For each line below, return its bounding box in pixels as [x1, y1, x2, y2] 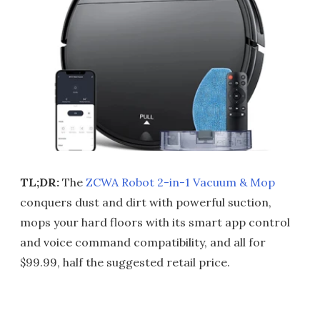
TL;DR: [20, 175, 59, 189]
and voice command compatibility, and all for [20, 235, 266, 249]
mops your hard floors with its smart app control [20, 215, 290, 229]
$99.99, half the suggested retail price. [20, 255, 230, 269]
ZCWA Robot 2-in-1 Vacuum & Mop [86, 175, 275, 189]
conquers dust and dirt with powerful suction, [20, 195, 271, 209]
